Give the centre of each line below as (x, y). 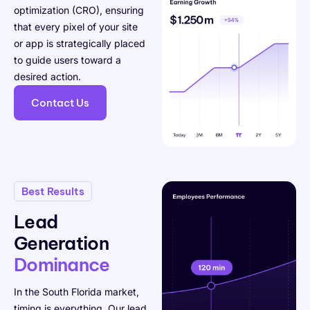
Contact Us (60, 103)
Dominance (62, 265)
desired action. (47, 77)
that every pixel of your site (76, 27)
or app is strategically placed (80, 44)
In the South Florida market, (76, 292)
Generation (61, 244)
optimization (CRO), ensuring (79, 10)
